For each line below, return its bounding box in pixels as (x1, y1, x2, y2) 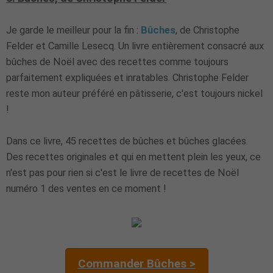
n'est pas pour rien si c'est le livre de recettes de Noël (6, 166, 239, 179)
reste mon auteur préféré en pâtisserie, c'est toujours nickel (6, 87, 263, 99)
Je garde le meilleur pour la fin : (6, 24, 141, 36)
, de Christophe (175, 24, 239, 36)
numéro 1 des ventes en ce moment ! (6, 182, 166, 194)
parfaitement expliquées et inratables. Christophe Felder (6, 71, 249, 83)
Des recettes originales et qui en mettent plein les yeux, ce (6, 151, 261, 163)
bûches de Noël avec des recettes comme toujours (6, 55, 229, 68)
